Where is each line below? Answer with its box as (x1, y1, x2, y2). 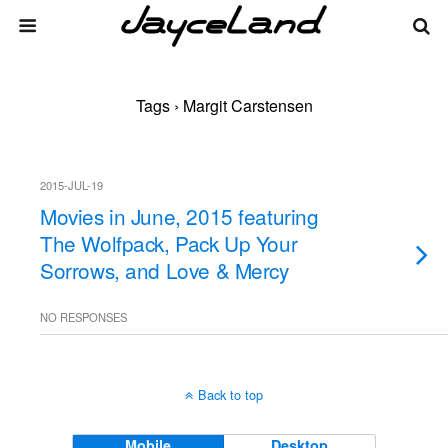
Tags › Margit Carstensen (135, 94, 313, 117)
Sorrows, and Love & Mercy (40, 255, 289, 285)
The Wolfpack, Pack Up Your (40, 228, 298, 258)
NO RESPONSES (40, 309, 127, 325)
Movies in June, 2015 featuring (40, 201, 319, 231)
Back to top (198, 385, 263, 404)
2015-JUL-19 (40, 177, 103, 193)
